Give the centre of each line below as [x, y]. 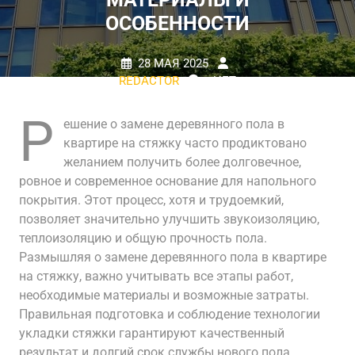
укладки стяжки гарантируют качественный [152, 333]
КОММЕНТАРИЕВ [143, 98]
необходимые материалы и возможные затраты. [164, 295]
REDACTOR [149, 81]
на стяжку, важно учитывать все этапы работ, [156, 276]
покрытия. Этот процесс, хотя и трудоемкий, [151, 200]
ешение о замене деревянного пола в [174, 124]
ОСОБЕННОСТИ [177, 23]
